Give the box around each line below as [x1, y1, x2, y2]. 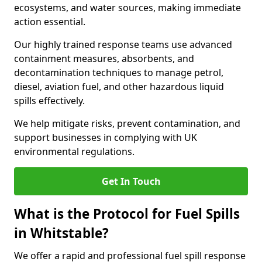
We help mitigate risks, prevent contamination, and [14, 117, 240, 130]
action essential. [14, 15, 85, 28]
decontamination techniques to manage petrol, [14, 66, 223, 79]
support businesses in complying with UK [14, 131, 197, 144]
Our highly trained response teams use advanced [14, 38, 232, 51]
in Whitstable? [14, 224, 109, 242]
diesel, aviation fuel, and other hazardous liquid [14, 80, 224, 93]
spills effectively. [14, 94, 85, 107]
